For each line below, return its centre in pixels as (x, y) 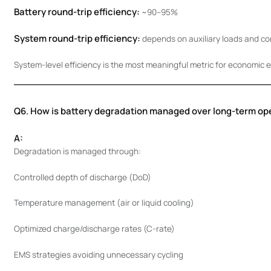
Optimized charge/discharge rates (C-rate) (94, 229)
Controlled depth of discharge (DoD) (82, 177)
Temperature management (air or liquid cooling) (104, 203)
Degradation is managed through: (77, 151)
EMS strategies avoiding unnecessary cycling (98, 254)
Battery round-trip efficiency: (77, 12)
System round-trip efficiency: (77, 38)
